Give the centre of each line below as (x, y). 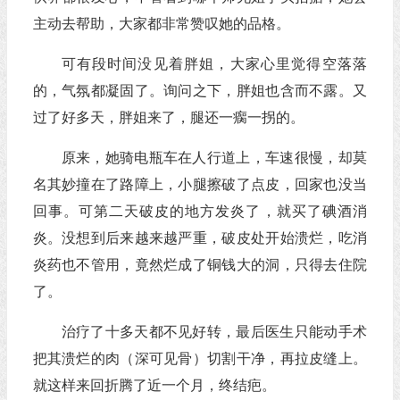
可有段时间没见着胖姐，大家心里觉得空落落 (214, 64)
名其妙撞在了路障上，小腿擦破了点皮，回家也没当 (200, 184)
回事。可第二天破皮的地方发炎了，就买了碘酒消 (200, 211)
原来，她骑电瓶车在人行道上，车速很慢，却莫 (214, 158)
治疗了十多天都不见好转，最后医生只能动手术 (214, 332)
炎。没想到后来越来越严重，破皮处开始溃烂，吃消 (200, 238)
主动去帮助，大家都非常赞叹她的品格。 (161, 24)
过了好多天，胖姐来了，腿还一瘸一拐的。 (168, 117)
